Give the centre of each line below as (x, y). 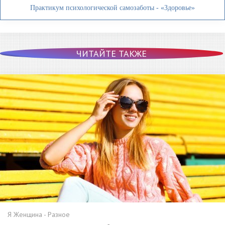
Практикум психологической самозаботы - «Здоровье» (113, 8)
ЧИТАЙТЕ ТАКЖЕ (111, 53)
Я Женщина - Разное (39, 215)
